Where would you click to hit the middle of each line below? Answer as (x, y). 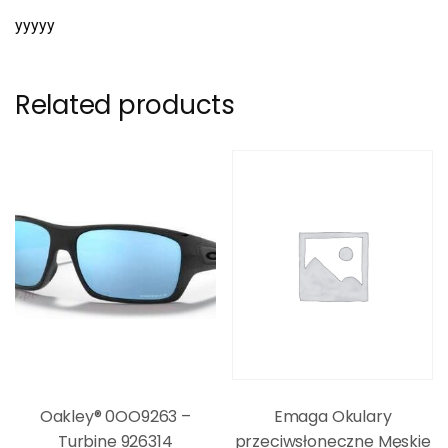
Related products (125, 104)
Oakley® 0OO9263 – (115, 416)
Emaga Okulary (332, 416)
